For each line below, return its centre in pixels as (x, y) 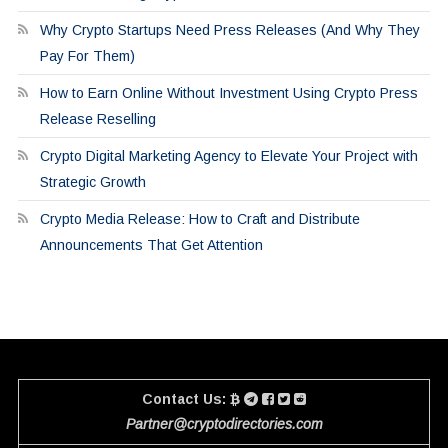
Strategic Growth (92, 182)
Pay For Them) (87, 56)
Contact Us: (184, 399)
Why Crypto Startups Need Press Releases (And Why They (229, 30)
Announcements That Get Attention (151, 245)
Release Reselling (97, 119)
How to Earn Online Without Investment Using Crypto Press (228, 93)
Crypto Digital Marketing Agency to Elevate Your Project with (228, 156)
